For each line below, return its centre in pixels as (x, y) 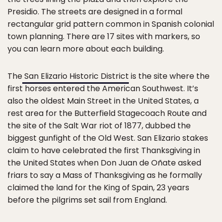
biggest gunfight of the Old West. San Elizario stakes (108, 138)
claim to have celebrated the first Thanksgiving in (104, 151)
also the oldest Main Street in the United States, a (103, 101)
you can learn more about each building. (86, 49)
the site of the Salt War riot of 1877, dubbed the (99, 126)
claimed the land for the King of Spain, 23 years (98, 188)
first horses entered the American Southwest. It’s (103, 89)
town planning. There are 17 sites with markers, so (104, 37)
